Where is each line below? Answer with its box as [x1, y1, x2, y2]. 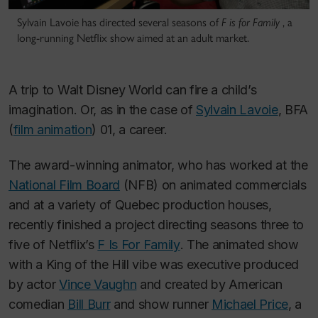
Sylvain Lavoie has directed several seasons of [17, 15, 221, 29]
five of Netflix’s [9, 237, 98, 253]
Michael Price [212, 297, 288, 312]
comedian [9, 297, 68, 312]
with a [9, 257, 46, 273]
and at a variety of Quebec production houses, [9, 197, 272, 213]
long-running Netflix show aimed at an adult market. [17, 31, 249, 45]
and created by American [136, 277, 283, 292]
